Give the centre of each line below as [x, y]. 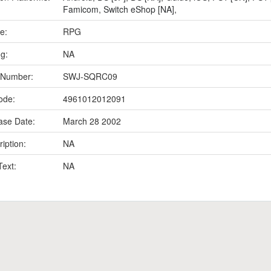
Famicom [81, 9]
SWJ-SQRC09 [90, 76]
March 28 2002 [92, 121]
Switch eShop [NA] [139, 9]
